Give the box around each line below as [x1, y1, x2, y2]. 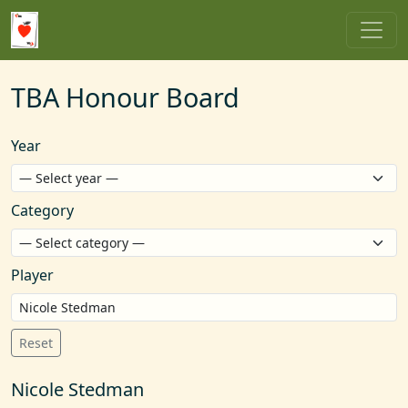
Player [11, 265, 54, 285]
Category [11, 200, 74, 220]
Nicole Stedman [11, 377, 144, 402]
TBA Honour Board [11, 79, 240, 115]
